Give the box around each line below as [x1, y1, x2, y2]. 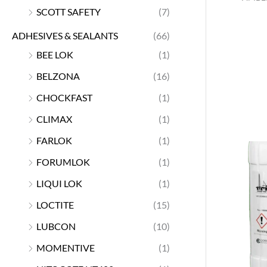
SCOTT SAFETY [36, 5, 101, 17]
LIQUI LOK [36, 177, 82, 189]
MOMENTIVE [36, 241, 95, 253]
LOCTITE [36, 198, 74, 210]
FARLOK [36, 134, 72, 146]
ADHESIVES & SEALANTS [12, 29, 118, 41]
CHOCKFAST [36, 91, 92, 103]
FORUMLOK [36, 156, 90, 167]
